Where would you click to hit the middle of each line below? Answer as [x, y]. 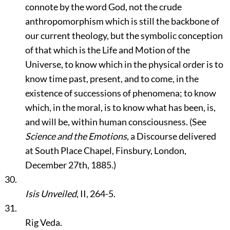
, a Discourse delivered [171, 136]
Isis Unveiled [51, 194]
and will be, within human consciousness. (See [116, 122]
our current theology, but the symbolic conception [124, 35]
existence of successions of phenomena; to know [120, 93]
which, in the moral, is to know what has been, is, [120, 107]
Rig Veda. [43, 222]
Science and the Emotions [76, 136]
